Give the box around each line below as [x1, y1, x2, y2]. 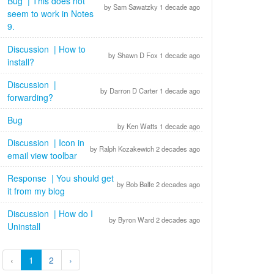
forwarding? [7, 91, 56, 103]
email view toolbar [7, 149, 80, 161]
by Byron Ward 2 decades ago [107, 215, 200, 224]
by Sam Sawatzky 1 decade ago [102, 2, 200, 12]
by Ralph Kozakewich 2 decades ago [88, 144, 200, 154]
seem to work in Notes [7, 7, 94, 20]
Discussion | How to [7, 43, 86, 55]
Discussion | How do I [7, 207, 93, 220]
